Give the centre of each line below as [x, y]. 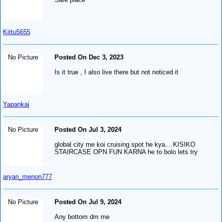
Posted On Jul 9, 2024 [88, 202]
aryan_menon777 [28, 176]
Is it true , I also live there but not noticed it [117, 72]
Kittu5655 [17, 32]
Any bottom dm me [82, 217]
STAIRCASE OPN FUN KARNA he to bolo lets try [126, 152]
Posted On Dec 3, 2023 [89, 57]
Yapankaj [16, 104]
